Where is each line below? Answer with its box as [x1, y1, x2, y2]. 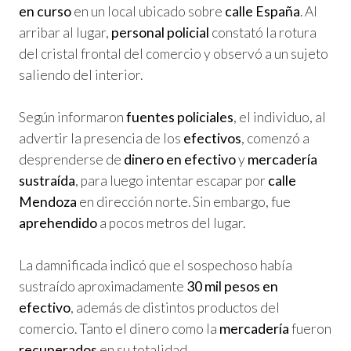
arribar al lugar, [19, 24, 111, 41]
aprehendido [19, 214, 97, 231]
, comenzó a [241, 129, 309, 147]
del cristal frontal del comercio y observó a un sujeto [19, 45, 328, 62]
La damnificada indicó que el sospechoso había [19, 256, 292, 273]
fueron [289, 320, 331, 337]
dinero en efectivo [124, 150, 236, 168]
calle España [225, 2, 300, 20]
